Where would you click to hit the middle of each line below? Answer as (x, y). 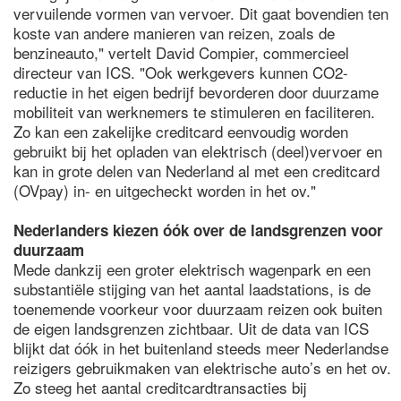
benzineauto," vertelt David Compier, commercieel (181, 52)
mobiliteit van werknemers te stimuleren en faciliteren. (194, 111)
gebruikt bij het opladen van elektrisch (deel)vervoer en (198, 151)
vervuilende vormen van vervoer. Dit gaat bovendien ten (201, 13)
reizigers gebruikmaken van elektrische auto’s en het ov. (202, 367)
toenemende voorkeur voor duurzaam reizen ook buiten (198, 308)
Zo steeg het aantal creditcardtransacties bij (160, 387)
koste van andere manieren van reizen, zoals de (174, 33)
